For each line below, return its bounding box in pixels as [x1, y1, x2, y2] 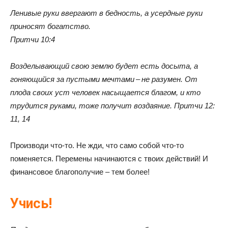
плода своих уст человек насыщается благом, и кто [10, 88, 201, 97]
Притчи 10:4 [10, 35, 55, 44]
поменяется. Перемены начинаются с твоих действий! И [10, 154, 208, 163]
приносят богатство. [10, 21, 91, 31]
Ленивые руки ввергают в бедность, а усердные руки [10, 8, 203, 17]
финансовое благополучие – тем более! [10, 167, 150, 176]
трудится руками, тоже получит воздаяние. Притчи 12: [10, 101, 215, 110]
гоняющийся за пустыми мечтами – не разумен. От [10, 74, 197, 83]
